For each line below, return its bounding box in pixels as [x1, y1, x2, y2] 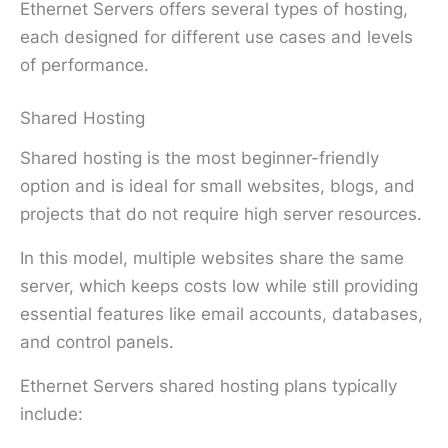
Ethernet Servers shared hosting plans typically [20, 375, 397, 396]
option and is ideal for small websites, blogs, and [20, 175, 415, 196]
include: [20, 403, 83, 424]
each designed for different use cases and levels [20, 26, 413, 47]
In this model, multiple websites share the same [20, 247, 404, 268]
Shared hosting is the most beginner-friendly [20, 147, 379, 168]
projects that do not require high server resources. [20, 203, 422, 224]
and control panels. [20, 331, 174, 352]
